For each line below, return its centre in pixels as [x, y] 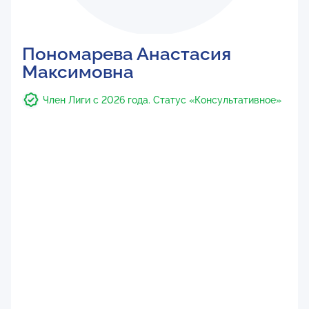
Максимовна [78, 72]
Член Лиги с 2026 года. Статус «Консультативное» [162, 100]
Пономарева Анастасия [127, 54]
